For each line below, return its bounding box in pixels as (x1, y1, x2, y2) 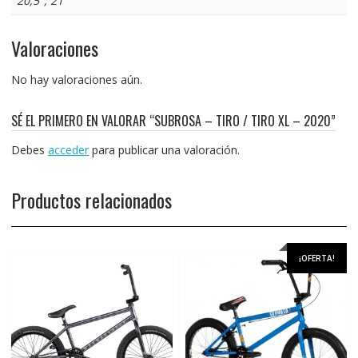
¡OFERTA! (299, 252, 336, 264)
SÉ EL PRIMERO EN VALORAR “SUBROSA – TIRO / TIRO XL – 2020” (10, 110, 336, 130)
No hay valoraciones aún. (10, 71, 142, 87)
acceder (47, 141, 89, 157)
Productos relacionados (10, 185, 172, 214)
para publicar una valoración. (88, 141, 240, 157)
